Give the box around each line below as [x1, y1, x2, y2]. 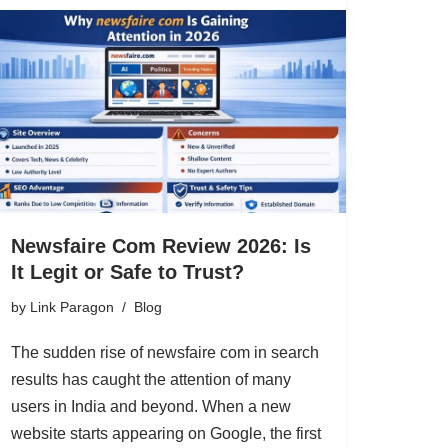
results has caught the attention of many [11, 370, 291, 388]
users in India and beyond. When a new [11, 397, 291, 415]
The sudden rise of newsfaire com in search [11, 343, 319, 361]
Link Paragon [30, 298, 114, 315]
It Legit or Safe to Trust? [11, 260, 244, 283]
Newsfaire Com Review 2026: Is [11, 234, 311, 257]
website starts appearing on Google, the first [11, 424, 321, 442]
